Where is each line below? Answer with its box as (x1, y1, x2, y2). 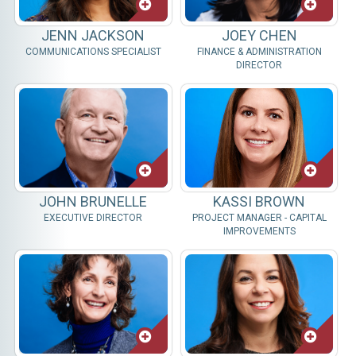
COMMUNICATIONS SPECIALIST (25, 45, 161, 57)
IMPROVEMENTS (222, 225, 296, 237)
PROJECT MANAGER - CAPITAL (192, 211, 327, 223)
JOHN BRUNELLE (39, 192, 148, 210)
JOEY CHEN (221, 26, 297, 44)
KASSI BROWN (213, 192, 306, 210)
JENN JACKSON (41, 26, 145, 44)
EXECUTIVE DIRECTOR (44, 211, 143, 223)
